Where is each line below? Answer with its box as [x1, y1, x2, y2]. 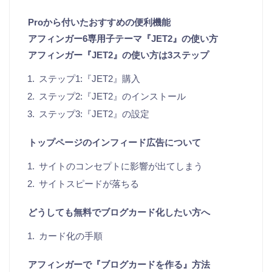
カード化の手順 [39, 231, 103, 241]
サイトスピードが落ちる [39, 178, 139, 189]
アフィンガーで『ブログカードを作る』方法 [28, 259, 210, 270]
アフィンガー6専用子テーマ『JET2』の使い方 [28, 33, 218, 44]
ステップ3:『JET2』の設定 [39, 109, 149, 119]
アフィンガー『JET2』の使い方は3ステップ [28, 50, 209, 60]
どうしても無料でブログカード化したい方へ [28, 207, 210, 217]
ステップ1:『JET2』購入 [39, 73, 140, 84]
